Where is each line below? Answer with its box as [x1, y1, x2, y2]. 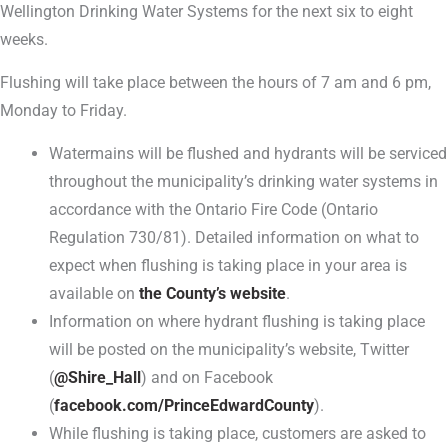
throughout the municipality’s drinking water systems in [49, 172, 439, 191]
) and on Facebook [141, 368, 274, 387]
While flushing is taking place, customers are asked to [49, 424, 427, 443]
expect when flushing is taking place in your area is [49, 256, 408, 275]
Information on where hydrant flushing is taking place [49, 312, 426, 331]
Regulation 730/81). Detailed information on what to [49, 228, 420, 247]
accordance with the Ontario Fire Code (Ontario [49, 200, 379, 219]
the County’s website [139, 284, 287, 303]
